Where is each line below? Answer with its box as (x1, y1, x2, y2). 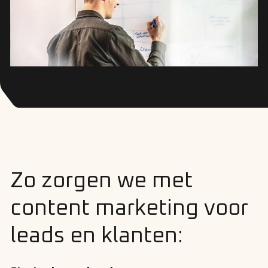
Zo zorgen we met (10, 170, 193, 193)
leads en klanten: (10, 226, 183, 248)
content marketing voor (10, 198, 248, 220)
